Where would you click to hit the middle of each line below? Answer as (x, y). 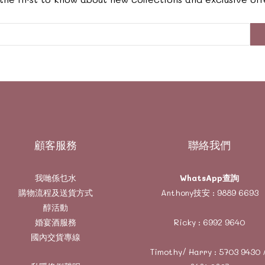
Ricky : (188, 222)
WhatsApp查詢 (209, 178)
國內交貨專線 (56, 237)
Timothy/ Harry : (184, 252)
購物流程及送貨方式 (56, 193)
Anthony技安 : (189, 193)
